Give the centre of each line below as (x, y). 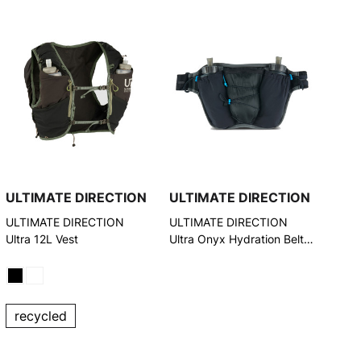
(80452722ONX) (213, 256)
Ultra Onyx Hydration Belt (237, 239)
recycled (41, 316)
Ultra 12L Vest (42, 239)
